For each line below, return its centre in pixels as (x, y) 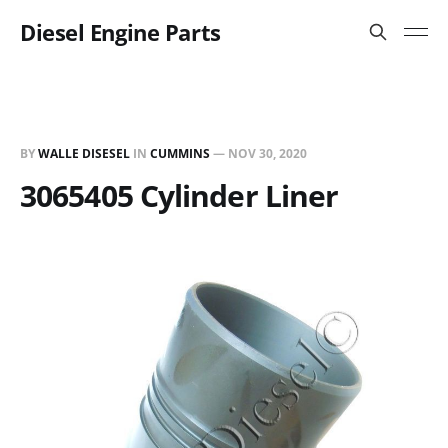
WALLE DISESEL (84, 153)
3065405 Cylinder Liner (179, 195)
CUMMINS (180, 153)
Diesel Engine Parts (120, 32)
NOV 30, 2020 (267, 153)
